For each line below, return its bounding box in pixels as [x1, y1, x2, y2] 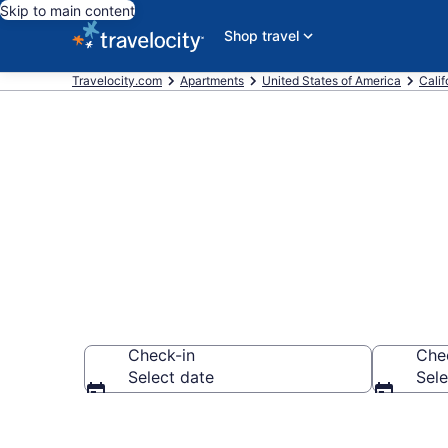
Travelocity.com [72, 73, 162, 88]
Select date [128, 367, 214, 387]
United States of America [262, 73, 401, 88]
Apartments [180, 73, 244, 88]
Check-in [128, 345, 195, 365]
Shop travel [224, 27, 299, 44]
